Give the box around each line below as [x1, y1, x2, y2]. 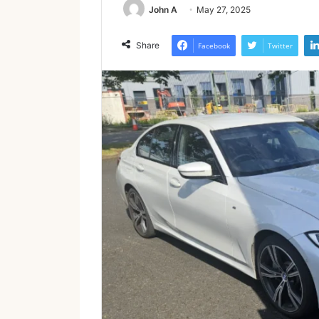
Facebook [198, 41, 230, 51]
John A [149, 4, 177, 15]
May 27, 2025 [197, 4, 251, 15]
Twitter [268, 41, 293, 51]
